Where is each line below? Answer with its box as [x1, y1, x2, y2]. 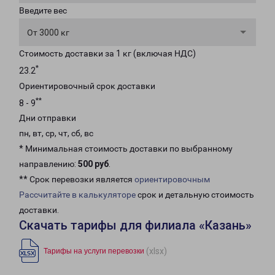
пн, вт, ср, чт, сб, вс [19, 128, 93, 139]
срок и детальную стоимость [136, 190, 254, 200]
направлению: [19, 159, 78, 169]
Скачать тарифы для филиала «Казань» [19, 218, 252, 233]
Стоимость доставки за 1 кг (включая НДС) [19, 48, 196, 58]
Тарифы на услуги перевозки [44, 247, 144, 256]
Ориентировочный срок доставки [19, 80, 155, 91]
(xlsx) [146, 246, 167, 256]
